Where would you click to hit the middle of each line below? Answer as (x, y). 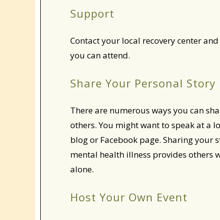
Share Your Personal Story (143, 83)
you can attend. (100, 55)
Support (92, 13)
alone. (82, 169)
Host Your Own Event (129, 197)
